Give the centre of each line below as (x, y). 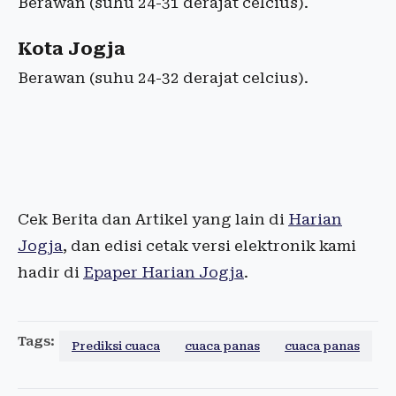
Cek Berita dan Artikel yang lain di (153, 219)
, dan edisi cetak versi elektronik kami (209, 246)
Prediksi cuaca (116, 346)
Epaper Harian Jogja (164, 272)
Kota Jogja (72, 49)
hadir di (50, 272)
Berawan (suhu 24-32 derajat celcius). (163, 78)
